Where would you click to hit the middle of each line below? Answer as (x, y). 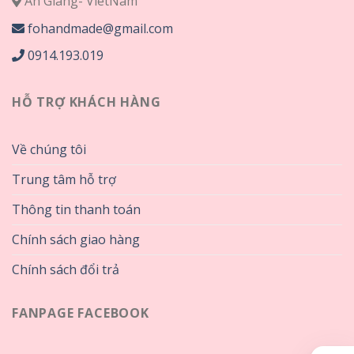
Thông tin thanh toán (76, 210)
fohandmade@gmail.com (99, 28)
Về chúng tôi (49, 150)
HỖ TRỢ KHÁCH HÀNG (87, 102)
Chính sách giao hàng (76, 240)
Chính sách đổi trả (66, 270)
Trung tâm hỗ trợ (64, 180)
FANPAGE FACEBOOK (81, 313)
